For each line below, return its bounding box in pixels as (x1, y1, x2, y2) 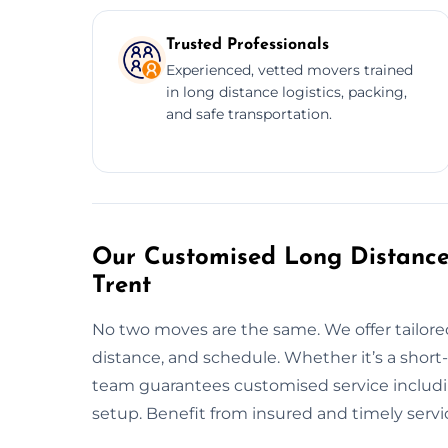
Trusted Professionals (166, 36, 329, 53)
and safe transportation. (166, 104, 332, 123)
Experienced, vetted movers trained (166, 60, 413, 79)
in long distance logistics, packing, (166, 82, 407, 101)
